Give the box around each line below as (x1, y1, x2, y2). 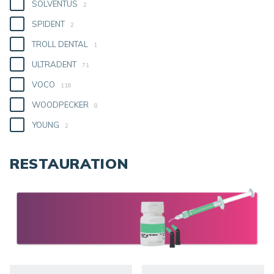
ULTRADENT (32, 59, 78, 69)
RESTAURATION (10, 154, 129, 172)
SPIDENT (32, 19, 67, 29)
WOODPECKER (32, 100, 91, 109)
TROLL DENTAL (32, 39, 90, 49)
